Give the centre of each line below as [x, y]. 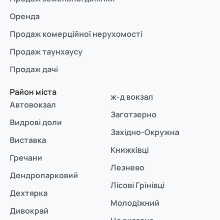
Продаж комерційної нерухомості [76, 34]
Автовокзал [33, 104]
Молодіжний [135, 203]
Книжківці [130, 150]
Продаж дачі [34, 69]
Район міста [33, 92]
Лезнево [128, 167]
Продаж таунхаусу [46, 51]
